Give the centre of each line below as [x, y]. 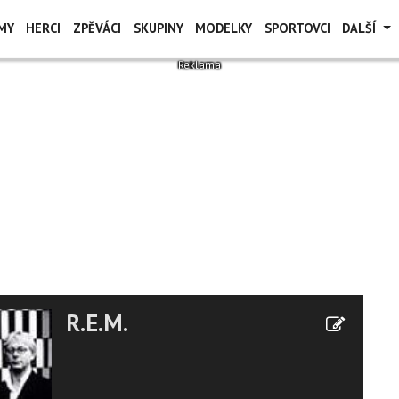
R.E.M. [97, 322]
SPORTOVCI [297, 28]
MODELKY [224, 28]
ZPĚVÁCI [97, 28]
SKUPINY [158, 28]
